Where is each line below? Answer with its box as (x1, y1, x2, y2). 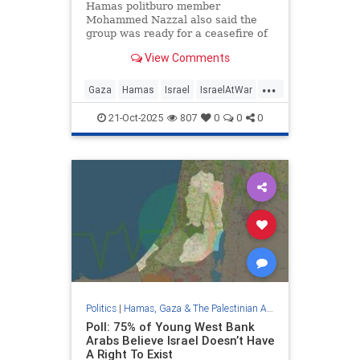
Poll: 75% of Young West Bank (85, 318, 255, 334)
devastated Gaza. (85, 55, 177, 67)
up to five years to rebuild (85, 41, 221, 54)
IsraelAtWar (200, 84, 252, 96)
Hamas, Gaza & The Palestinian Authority (123, 301, 267, 314)
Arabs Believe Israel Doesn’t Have (85, 332, 275, 348)
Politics (85, 301, 117, 314)
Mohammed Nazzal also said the (85, 14, 257, 27)
